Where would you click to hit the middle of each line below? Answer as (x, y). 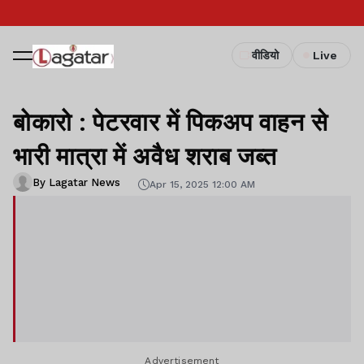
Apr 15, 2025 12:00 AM (202, 184)
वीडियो (265, 55)
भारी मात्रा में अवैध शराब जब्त (145, 155)
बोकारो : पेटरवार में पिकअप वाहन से (171, 121)
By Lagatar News (76, 182)
